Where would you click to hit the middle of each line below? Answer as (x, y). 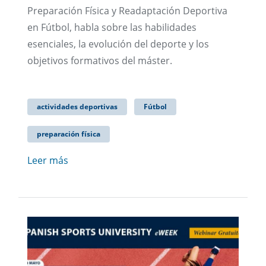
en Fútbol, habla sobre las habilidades (112, 28)
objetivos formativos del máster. (100, 61)
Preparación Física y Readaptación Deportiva (127, 11)
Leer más (48, 161)
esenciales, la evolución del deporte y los (118, 44)
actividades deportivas (77, 107)
